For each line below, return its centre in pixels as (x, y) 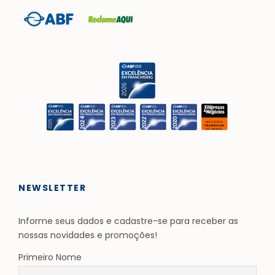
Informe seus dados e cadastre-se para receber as (128, 221)
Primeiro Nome (50, 257)
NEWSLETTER (52, 188)
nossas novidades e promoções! (88, 235)
